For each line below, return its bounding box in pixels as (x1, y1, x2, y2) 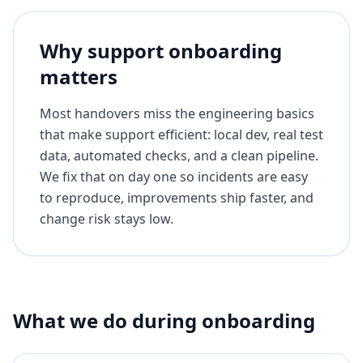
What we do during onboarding (13, 307, 315, 334)
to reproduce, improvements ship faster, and (40, 189, 314, 207)
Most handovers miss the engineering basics (40, 105, 314, 122)
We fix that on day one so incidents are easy (40, 168, 308, 186)
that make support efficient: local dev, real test (40, 126, 323, 143)
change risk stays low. (40, 210, 173, 228)
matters (40, 63, 117, 90)
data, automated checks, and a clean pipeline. (40, 147, 318, 164)
